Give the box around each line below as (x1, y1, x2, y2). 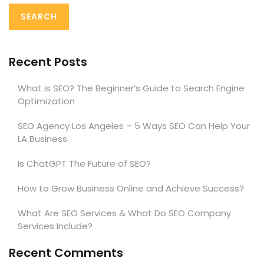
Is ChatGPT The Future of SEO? (18, 157, 151, 170)
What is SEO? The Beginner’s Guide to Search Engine (18, 81, 245, 94)
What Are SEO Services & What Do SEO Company (18, 206, 231, 219)
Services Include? (18, 219, 93, 232)
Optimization (18, 94, 75, 107)
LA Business (18, 132, 67, 145)
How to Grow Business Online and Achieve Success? (18, 181, 244, 194)
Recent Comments (9, 244, 123, 261)
